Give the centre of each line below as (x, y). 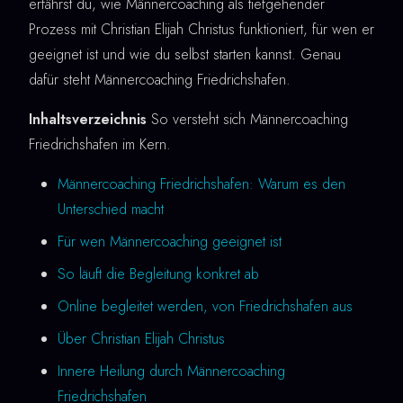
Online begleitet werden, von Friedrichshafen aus (205, 307)
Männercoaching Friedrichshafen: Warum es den (201, 184)
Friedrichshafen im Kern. (100, 145)
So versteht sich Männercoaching (247, 120)
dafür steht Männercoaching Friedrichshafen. (160, 80)
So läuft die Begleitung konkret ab (158, 274)
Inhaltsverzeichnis (88, 120)
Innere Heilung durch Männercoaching (171, 372)
